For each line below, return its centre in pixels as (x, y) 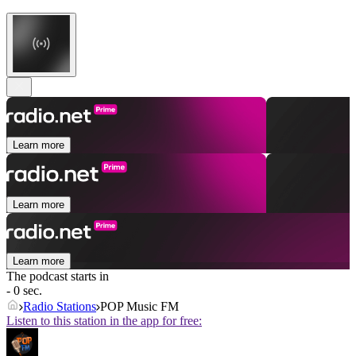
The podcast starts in (58, 277)
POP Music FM (139, 307)
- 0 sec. (24, 291)
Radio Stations (60, 307)
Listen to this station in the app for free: (104, 321)
